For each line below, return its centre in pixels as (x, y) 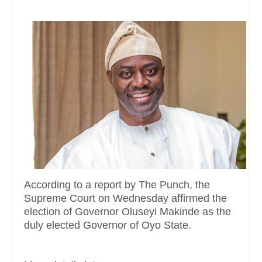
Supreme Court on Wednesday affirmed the (125, 199)
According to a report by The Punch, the (117, 185)
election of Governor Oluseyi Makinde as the (127, 212)
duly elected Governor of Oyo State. (108, 225)
